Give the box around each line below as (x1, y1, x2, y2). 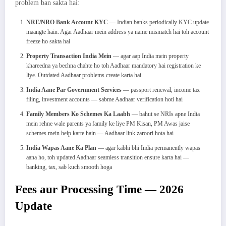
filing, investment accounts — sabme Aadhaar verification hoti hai (26, 96, 183, 103)
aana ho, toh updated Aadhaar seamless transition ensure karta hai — (26, 154, 189, 161)
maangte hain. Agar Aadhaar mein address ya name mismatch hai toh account (26, 28, 209, 36)
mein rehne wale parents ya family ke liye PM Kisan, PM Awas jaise (26, 120, 190, 128)
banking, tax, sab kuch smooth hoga (26, 163, 112, 171)
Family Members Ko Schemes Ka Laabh (26, 110, 130, 118)
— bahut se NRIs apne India (130, 110, 200, 118)
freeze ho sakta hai (26, 38, 70, 45)
